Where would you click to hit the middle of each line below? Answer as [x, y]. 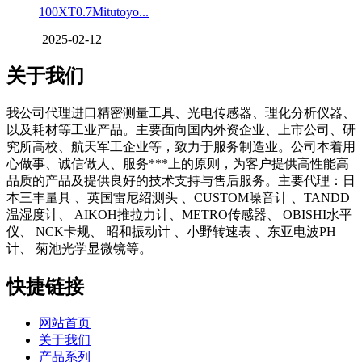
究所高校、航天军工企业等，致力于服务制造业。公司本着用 [181, 146]
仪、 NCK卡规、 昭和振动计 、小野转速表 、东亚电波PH [171, 231]
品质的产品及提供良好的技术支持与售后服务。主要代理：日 [181, 180]
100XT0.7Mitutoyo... [94, 11]
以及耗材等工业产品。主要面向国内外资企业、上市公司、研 [181, 129]
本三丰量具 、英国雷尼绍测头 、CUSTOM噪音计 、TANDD [178, 197]
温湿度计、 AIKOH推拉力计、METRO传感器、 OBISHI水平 [179, 214]
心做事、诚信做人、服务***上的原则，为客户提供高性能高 [178, 163]
